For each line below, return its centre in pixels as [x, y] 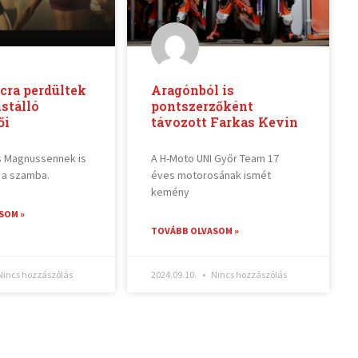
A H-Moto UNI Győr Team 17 [215, 159]
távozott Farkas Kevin [224, 122]
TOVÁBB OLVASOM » [195, 231]
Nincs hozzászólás [248, 275]
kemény [170, 192]
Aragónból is [192, 90]
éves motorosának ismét [211, 175]
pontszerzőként [202, 106]
